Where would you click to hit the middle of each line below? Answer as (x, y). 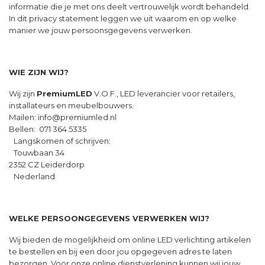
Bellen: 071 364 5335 (48, 129)
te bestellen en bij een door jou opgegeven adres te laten (120, 251)
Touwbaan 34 (37, 152)
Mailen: (23, 117)
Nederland (32, 176)
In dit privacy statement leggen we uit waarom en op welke (123, 19)
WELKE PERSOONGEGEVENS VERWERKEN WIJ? (109, 219)
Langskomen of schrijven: (60, 140)
